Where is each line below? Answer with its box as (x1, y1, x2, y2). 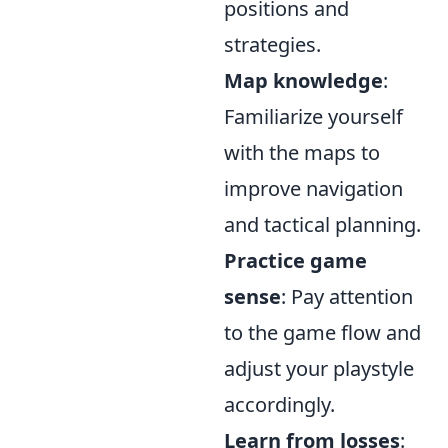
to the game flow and (224, 319, 421, 347)
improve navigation (224, 175, 403, 203)
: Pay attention (281, 283, 413, 311)
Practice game (224, 247, 367, 275)
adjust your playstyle (224, 355, 414, 383)
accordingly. (224, 391, 335, 419)
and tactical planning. (224, 211, 421, 239)
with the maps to (224, 139, 380, 167)
